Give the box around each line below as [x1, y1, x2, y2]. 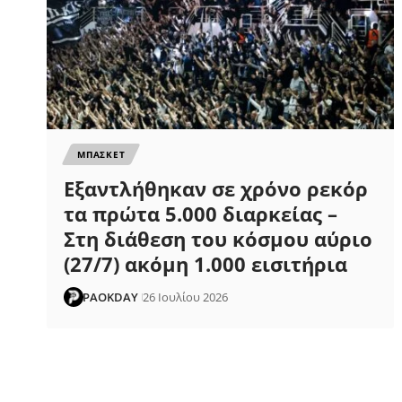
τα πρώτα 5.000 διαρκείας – [64, 199, 338, 227]
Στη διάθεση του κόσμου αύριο [64, 224, 373, 252]
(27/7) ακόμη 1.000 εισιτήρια [64, 249, 348, 277]
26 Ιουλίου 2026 [143, 288, 229, 305]
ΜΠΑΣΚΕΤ [77, 147, 126, 161]
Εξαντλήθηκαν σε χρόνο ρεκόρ [64, 174, 369, 202]
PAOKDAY [83, 288, 139, 305]
